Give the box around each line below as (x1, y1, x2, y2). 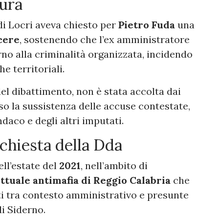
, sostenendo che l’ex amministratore (20, 33, 190, 46)
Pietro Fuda (118, 19, 175, 31)
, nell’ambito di (81, 159, 148, 172)
